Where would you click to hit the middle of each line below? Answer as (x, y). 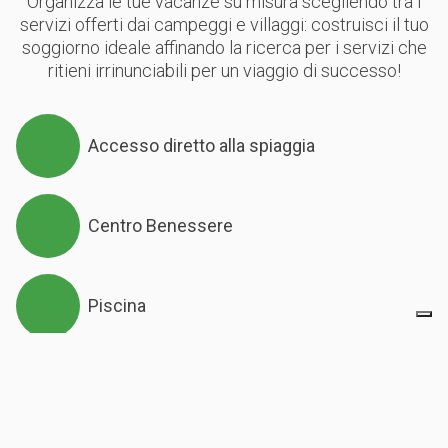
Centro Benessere (160, 226)
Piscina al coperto (158, 386)
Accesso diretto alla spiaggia (201, 146)
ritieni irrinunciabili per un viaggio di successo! (224, 70)
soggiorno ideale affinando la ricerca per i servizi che (224, 47)
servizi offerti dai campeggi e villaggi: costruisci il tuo (224, 24)
